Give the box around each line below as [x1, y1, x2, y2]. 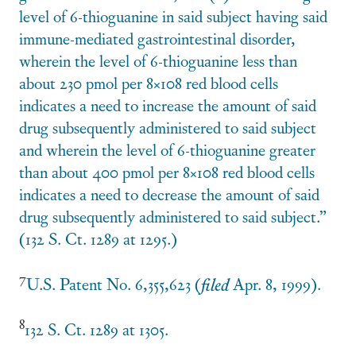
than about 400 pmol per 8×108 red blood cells [19, 160, 315, 184]
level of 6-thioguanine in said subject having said [19, 4, 327, 28]
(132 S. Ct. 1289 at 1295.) [19, 226, 177, 250]
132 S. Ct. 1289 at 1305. [25, 317, 168, 341]
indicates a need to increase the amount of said [19, 93, 316, 117]
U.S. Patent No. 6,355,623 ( [26, 272, 201, 296]
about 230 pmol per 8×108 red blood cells [19, 71, 278, 95]
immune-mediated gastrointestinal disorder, [19, 26, 296, 50]
